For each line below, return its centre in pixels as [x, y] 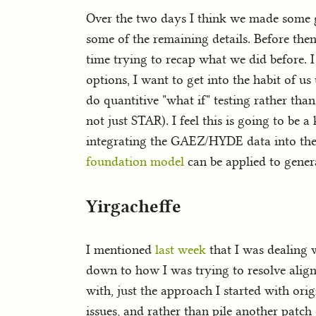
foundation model [135, 162]
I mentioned [121, 249]
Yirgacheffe [134, 206]
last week [181, 249]
